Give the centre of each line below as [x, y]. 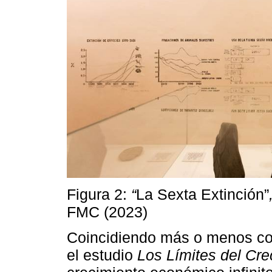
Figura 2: [99, 194]
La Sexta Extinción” [202, 194]
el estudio [102, 255]
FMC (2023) [107, 212]
